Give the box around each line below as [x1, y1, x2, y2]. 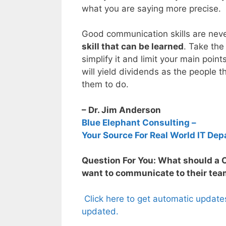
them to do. [82, 79, 129, 90]
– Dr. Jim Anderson [82, 104, 161, 115]
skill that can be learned [82, 41, 184, 52]
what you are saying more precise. [82, 3, 221, 14]
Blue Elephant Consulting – [82, 117, 196, 128]
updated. [82, 206, 119, 216]
